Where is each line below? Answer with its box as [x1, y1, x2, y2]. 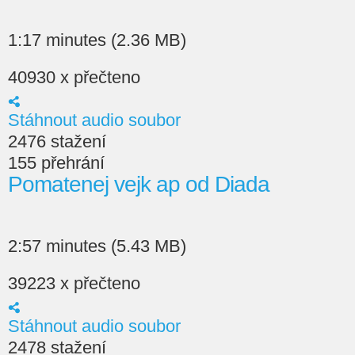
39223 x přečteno [8, 273, 140, 293]
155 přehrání [8, 153, 105, 173]
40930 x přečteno [8, 67, 140, 87]
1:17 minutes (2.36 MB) [8, 30, 186, 50]
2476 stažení [8, 132, 106, 151]
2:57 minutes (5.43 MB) [8, 236, 186, 256]
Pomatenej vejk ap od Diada [8, 172, 269, 197]
